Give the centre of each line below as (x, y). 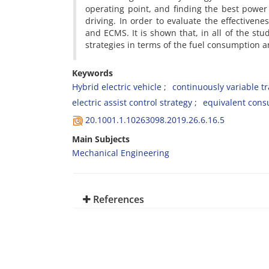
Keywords (92, 73)
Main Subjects (101, 139)
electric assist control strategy (132, 102)
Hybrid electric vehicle (117, 87)
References (117, 199)
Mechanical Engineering (121, 153)
